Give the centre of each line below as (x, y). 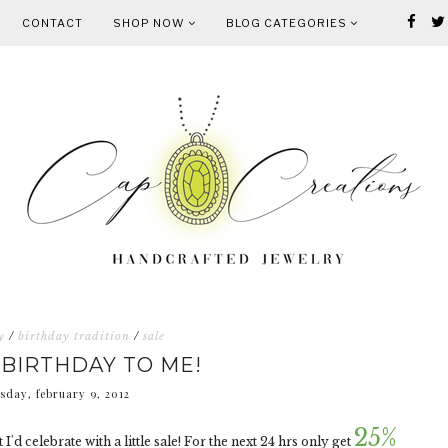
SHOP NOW (150, 23)
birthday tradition (74, 336)
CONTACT (52, 23)
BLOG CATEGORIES (288, 23)
